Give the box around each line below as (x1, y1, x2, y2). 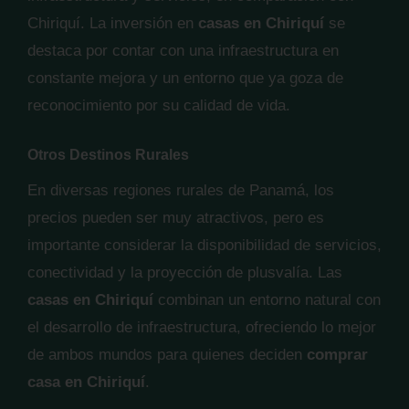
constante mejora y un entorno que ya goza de (27, 69, 343, 87)
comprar (307, 346, 368, 363)
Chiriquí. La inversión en (27, 15, 198, 32)
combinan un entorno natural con (153, 291, 381, 309)
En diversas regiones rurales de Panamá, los (27, 182, 334, 199)
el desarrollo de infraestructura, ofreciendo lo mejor (27, 319, 376, 336)
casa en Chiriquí (27, 373, 145, 391)
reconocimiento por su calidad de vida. (27, 97, 290, 114)
